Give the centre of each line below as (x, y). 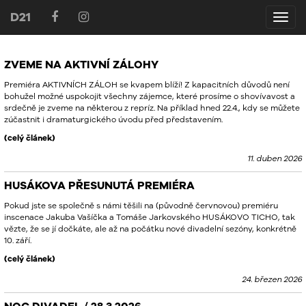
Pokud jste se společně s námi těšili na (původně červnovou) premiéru (141, 205)
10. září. (18, 240)
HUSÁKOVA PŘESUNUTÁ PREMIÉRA (99, 185)
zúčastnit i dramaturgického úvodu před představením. (113, 119)
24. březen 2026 (272, 279)
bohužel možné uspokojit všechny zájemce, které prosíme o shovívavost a (150, 96)
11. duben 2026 (275, 158)
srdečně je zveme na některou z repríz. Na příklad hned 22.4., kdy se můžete (152, 108)
